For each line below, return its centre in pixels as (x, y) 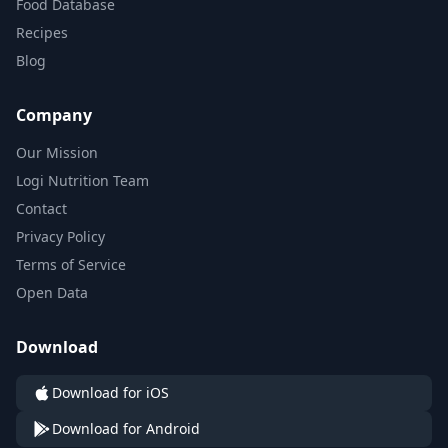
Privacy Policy (60, 236)
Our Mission (57, 152)
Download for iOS (110, 392)
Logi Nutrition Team (82, 180)
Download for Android (126, 428)
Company (54, 115)
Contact (41, 208)
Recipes (42, 32)
